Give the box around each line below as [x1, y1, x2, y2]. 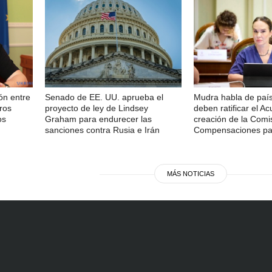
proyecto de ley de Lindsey [45, 103, 148, 113]
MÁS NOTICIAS [167, 169, 214, 177]
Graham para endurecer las [45, 114, 152, 124]
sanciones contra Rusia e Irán [45, 124, 160, 135]
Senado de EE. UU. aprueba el [45, 92, 163, 102]
